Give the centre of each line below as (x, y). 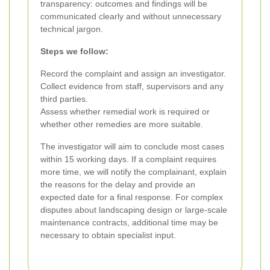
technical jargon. (72, 29)
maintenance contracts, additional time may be (129, 223)
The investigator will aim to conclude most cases (132, 147)
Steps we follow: (74, 52)
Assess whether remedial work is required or (125, 112)
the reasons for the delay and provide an (118, 185)
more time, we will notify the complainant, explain (133, 172)
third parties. (64, 99)
